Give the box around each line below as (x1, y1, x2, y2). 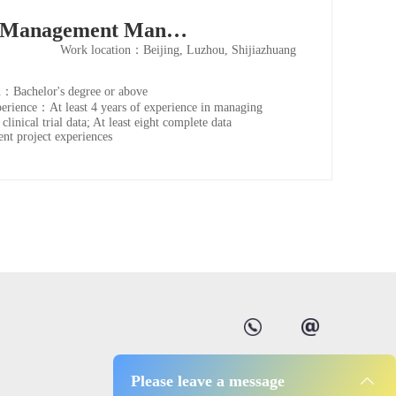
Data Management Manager (166, 19, 187, 42)
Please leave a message (131, 371, 285, 390)
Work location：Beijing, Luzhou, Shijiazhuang (60, 43, 296, 57)
